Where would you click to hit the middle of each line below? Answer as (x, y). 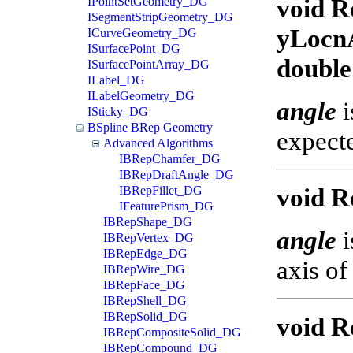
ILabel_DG (116, 80)
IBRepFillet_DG (161, 190)
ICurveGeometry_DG (142, 32)
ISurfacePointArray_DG (149, 64)
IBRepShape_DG (148, 221)
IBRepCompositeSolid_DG (172, 332)
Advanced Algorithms (158, 143)
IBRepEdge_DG (145, 253)
